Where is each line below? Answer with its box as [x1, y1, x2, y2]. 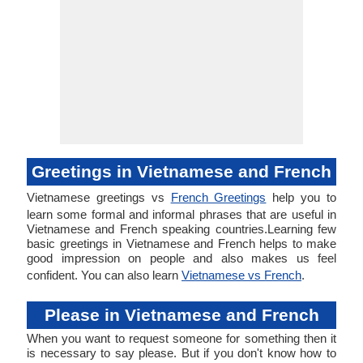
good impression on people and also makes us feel [27, 251, 336, 265]
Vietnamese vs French [181, 268, 301, 282]
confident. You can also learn [27, 268, 181, 282]
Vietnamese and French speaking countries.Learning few [27, 222, 336, 236]
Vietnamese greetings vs [27, 190, 171, 204]
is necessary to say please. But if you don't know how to [27, 346, 336, 360]
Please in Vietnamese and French [44, 305, 319, 324]
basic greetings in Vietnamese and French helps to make [27, 237, 336, 250]
